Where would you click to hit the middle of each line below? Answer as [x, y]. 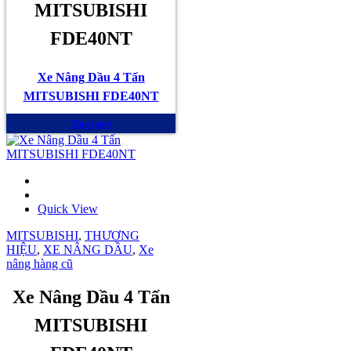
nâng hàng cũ [40, 264]
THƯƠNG [112, 236]
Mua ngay [91, 124]
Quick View [68, 209]
